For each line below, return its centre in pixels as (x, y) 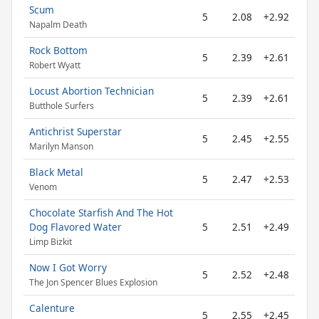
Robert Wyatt (55, 66)
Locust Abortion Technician (91, 91)
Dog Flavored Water (75, 227)
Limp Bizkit (51, 242)
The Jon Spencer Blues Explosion (93, 283)
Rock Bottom (58, 50)
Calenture (52, 308)
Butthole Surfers (62, 106)
